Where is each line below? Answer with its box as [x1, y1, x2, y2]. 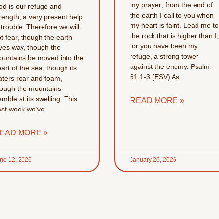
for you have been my [130, 42, 197, 50]
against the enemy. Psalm [130, 63, 210, 71]
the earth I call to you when [130, 11, 214, 20]
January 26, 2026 [130, 156, 176, 164]
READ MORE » [130, 96, 184, 105]
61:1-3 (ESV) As [130, 73, 179, 81]
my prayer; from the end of [130, 1, 213, 9]
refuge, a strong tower [130, 52, 198, 61]
